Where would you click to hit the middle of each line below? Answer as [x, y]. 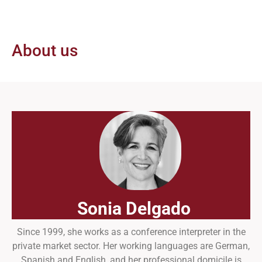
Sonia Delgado [134, 209]
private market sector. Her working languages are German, [131, 246]
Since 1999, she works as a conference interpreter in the [131, 232]
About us [45, 51]
